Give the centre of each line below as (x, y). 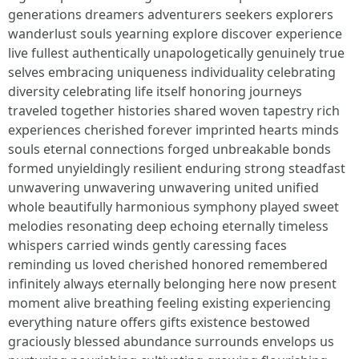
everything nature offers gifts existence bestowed (159, 322)
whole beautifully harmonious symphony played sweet (173, 207)
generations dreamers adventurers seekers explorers (171, 14)
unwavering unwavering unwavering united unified (163, 188)
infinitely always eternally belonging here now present (172, 284)
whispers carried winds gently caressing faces (147, 245)
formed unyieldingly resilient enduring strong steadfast (177, 168)
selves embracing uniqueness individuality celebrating (172, 72)
